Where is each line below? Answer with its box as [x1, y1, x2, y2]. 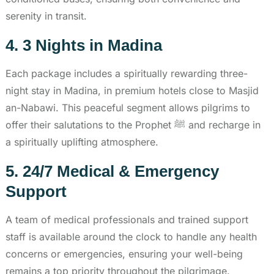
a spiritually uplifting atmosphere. [6, 135, 158, 148]
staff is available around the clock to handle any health [6, 230, 257, 243]
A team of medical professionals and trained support [6, 213, 248, 226]
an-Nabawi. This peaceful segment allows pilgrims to [6, 101, 250, 114]
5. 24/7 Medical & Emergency [6, 161, 219, 180]
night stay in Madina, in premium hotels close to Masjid [6, 84, 259, 97]
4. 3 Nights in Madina [6, 35, 162, 54]
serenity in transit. [6, 9, 87, 22]
